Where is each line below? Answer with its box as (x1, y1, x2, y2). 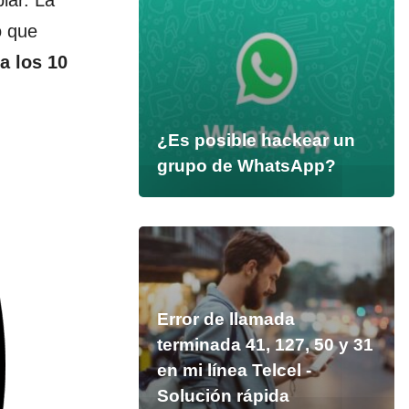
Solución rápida (156, 386, 289, 405)
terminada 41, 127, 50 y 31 (156, 335, 373, 354)
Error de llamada (156, 309, 295, 329)
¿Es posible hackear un (156, 131, 355, 150)
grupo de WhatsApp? (156, 156, 336, 175)
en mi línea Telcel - (156, 361, 311, 380)
